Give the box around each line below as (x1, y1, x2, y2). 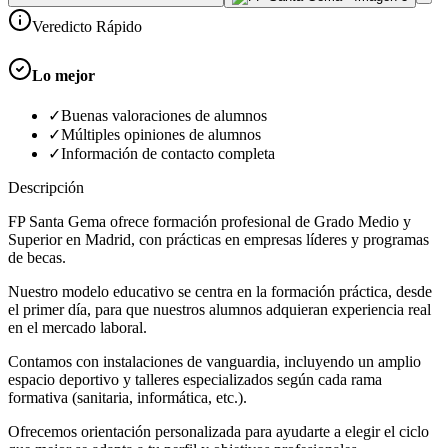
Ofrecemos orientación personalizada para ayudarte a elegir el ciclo (8, 423, 429, 441)
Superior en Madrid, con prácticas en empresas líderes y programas (8, 231, 429, 249)
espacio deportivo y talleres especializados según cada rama (8, 371, 382, 389)
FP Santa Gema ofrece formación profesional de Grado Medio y (8, 213, 411, 231)
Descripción (8, 179, 84, 197)
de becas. (8, 249, 66, 267)
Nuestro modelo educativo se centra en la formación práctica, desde (8, 283, 432, 301)
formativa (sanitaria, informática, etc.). (8, 389, 247, 407)
